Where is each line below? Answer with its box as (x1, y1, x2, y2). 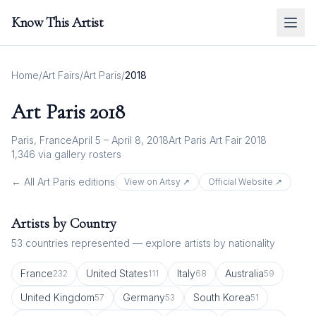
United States (86, 267, 148, 279)
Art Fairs (42, 69, 80, 81)
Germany (123, 291, 165, 303)
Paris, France (11, 134, 72, 146)
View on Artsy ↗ (124, 176, 190, 187)
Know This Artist (11, 14, 103, 31)
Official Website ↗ (208, 176, 282, 187)
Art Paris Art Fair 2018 (169, 134, 267, 146)
